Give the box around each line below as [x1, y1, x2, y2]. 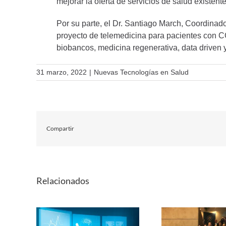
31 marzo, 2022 [36, 68, 87, 76]
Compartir [46, 124, 74, 132]
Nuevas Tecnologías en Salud [94, 68, 189, 76]
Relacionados [36, 175, 89, 186]
